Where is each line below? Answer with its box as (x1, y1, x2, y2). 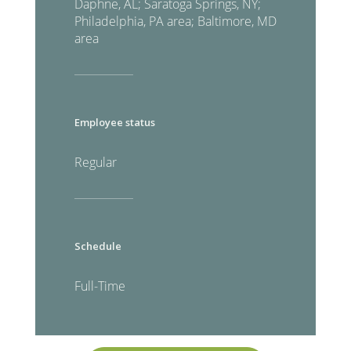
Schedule (74, 238, 121, 253)
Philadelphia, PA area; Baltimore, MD (74, 12, 277, 30)
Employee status (74, 114, 155, 129)
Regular (74, 153, 117, 171)
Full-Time (74, 277, 125, 295)
